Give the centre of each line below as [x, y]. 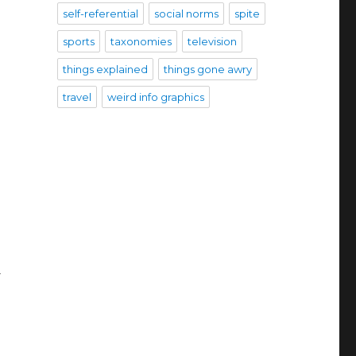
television [212, 41]
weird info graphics [155, 97]
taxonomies [141, 41]
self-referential [100, 13]
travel [77, 97]
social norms [186, 13]
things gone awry [207, 69]
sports [78, 41]
